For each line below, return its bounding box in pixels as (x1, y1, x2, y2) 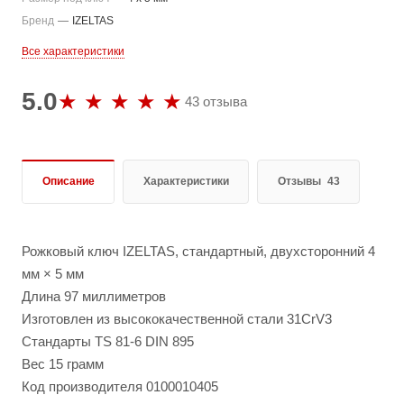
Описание (42, 174, 95, 188)
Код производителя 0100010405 (22, 378, 218, 394)
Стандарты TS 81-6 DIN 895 (22, 333, 194, 349)
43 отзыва (185, 94, 247, 109)
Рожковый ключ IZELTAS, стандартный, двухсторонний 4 (22, 243, 375, 259)
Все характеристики (22, 45, 124, 58)
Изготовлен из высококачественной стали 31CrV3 (22, 310, 332, 326)
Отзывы (278, 174, 321, 188)
